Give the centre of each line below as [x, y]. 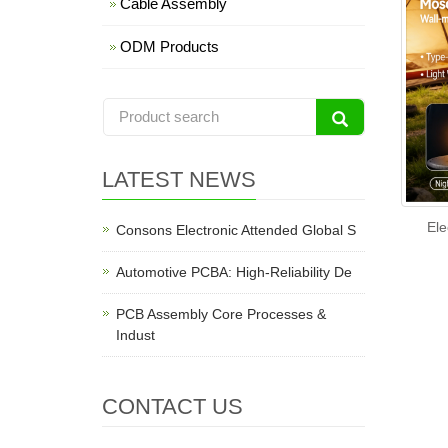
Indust [135, 335]
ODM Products [169, 46]
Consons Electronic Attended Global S [236, 230]
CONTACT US [172, 406]
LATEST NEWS [179, 179]
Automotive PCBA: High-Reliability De [234, 272]
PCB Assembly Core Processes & [221, 314]
